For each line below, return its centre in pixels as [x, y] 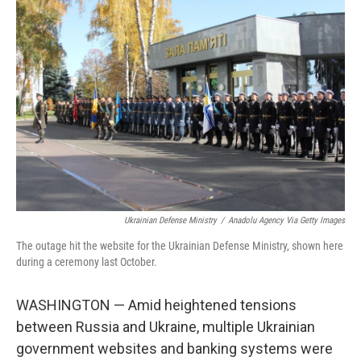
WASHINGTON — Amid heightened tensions [156, 305]
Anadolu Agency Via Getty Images [286, 220]
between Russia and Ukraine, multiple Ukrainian [166, 327]
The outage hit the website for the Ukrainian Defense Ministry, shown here [180, 246]
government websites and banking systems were [174, 349]
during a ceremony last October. [87, 262]
